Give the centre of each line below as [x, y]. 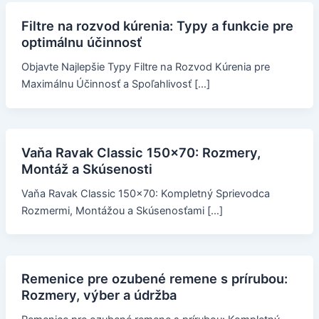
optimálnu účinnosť [81, 42]
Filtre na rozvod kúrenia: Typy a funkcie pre [157, 25]
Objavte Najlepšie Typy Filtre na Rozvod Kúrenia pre [145, 67]
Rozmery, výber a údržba [99, 295]
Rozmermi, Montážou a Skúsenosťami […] [122, 210]
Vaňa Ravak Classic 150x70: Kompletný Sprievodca [145, 193]
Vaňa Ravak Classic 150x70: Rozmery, [141, 152]
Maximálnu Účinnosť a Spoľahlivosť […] [115, 84]
